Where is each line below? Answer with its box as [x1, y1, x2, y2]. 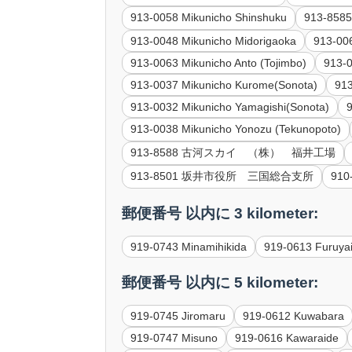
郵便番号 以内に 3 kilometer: [122, 204, 319, 222]
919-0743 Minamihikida [130, 240, 247, 253]
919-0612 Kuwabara [243, 309, 345, 322]
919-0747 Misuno [130, 331, 218, 344]
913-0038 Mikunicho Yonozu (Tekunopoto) [130, 123, 342, 136]
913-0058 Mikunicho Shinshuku [130, 11, 288, 24]
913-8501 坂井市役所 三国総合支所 [130, 170, 314, 183]
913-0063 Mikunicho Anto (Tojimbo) [130, 57, 307, 70]
